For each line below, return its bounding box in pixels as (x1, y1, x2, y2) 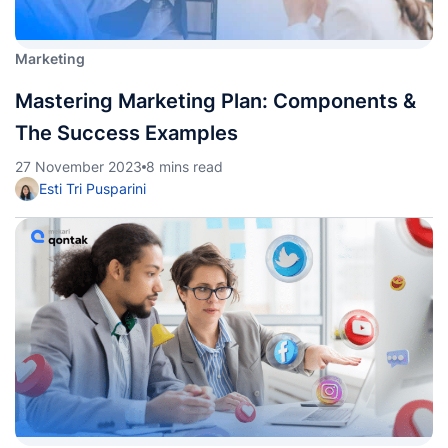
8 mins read (146, 158, 223, 175)
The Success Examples (15, 121, 238, 145)
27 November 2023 (15, 158, 142, 175)
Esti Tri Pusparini (39, 180, 146, 197)
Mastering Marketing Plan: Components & (15, 89, 416, 113)
